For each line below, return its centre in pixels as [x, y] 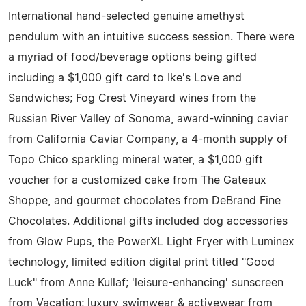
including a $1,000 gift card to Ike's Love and [125, 78]
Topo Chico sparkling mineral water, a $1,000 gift [136, 159]
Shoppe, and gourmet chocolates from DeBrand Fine [144, 200]
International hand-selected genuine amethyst [126, 16]
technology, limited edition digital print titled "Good [141, 262]
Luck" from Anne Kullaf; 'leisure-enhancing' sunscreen [146, 282]
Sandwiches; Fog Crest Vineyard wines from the [132, 98]
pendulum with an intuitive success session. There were [151, 37]
